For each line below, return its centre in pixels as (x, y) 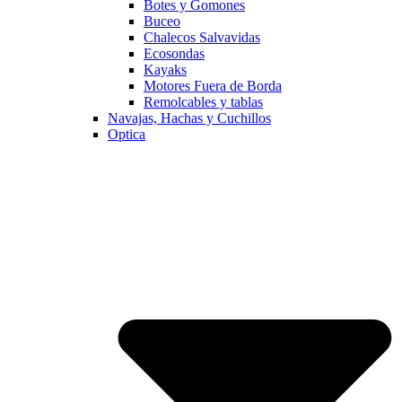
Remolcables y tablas (203, 101)
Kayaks (165, 69)
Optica (127, 134)
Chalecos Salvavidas (202, 37)
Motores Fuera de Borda (213, 85)
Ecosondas (174, 53)
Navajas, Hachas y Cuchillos (189, 118)
